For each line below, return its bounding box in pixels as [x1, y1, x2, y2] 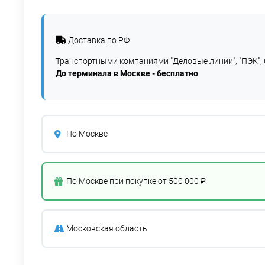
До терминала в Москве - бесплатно [56, 69, 198, 78]
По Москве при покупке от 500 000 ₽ [66, 176, 206, 186]
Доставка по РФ [66, 35, 130, 45]
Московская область [66, 224, 147, 233]
